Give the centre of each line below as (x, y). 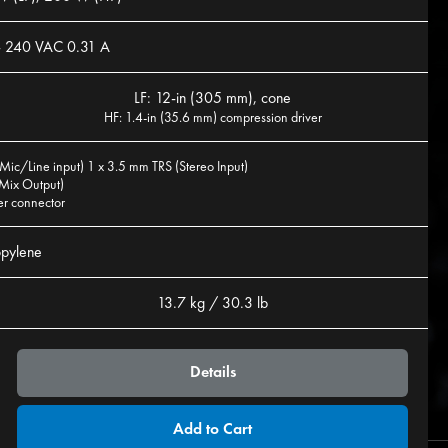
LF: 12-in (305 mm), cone (212, 98)
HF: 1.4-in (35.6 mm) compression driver (212, 117)
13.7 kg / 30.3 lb (212, 303)
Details (212, 372)
